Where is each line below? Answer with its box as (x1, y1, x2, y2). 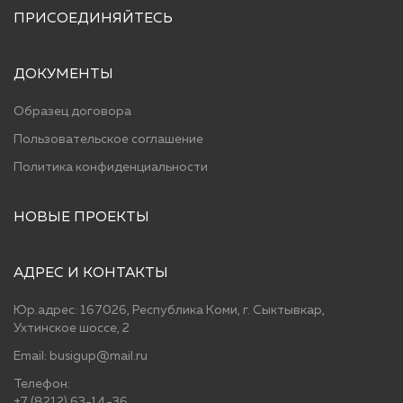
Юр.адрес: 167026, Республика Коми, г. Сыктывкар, (13, 303, 325, 317)
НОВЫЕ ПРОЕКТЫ (13, 210, 149, 225)
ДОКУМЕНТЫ (13, 67, 113, 82)
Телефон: (13, 377, 70, 390)
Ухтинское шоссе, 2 (13, 321, 130, 335)
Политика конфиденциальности (13, 160, 208, 174)
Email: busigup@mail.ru (13, 349, 148, 363)
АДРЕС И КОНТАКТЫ (13, 265, 168, 281)
